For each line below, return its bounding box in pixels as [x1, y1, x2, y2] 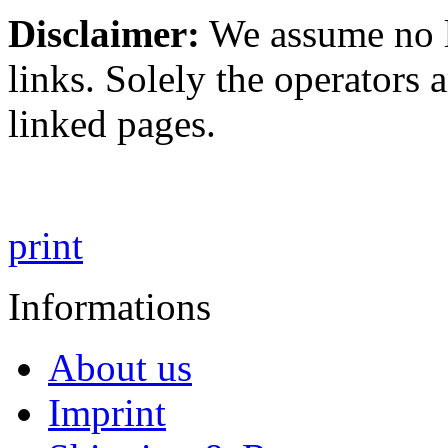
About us [48, 345, 192, 389]
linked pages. [8, 101, 216, 145]
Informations [8, 284, 211, 328]
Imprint [48, 390, 166, 434]
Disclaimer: [8, 11, 200, 55]
